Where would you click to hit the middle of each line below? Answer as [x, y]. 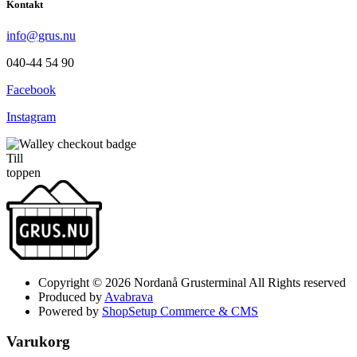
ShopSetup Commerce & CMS [180, 311]
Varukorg [38, 342]
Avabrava [129, 296]
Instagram [31, 116]
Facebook [31, 89]
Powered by [70, 311]
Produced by [71, 296]
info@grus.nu [41, 35]
